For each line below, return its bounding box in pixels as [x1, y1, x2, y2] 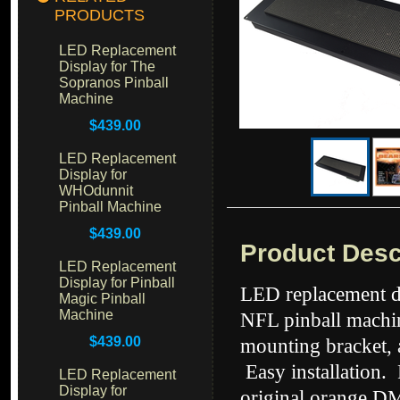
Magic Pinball [59, 291, 146, 306]
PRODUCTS [54, 6, 145, 24]
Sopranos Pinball [59, 75, 169, 90]
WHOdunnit [59, 183, 133, 198]
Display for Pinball [59, 275, 175, 290]
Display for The [59, 59, 155, 74]
